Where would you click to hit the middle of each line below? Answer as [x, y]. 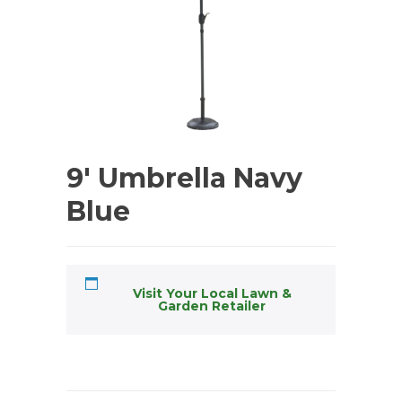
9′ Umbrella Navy [184, 179]
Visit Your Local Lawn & [212, 294]
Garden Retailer [212, 306]
